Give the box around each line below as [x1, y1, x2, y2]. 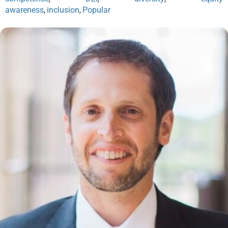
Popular [82, 5, 110, 15]
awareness [5, 5, 44, 15]
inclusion [47, 5, 79, 15]
